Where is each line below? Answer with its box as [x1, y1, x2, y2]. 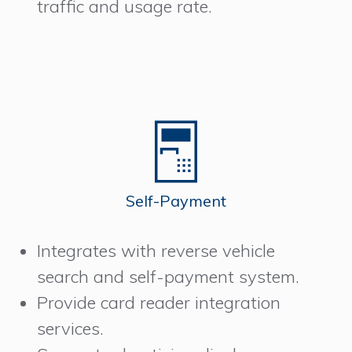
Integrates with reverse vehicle [37, 240, 276, 262]
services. [37, 317, 104, 340]
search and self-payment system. [37, 266, 300, 288]
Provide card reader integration [37, 291, 281, 314]
